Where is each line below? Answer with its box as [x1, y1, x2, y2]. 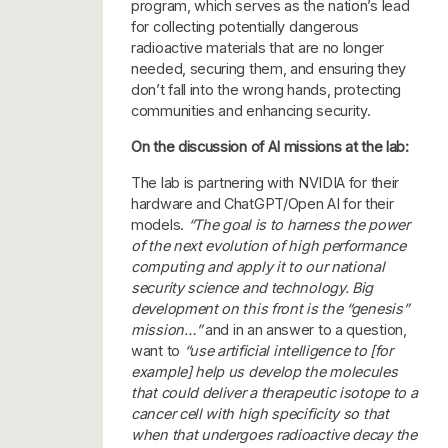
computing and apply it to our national [131, 257, 385, 275]
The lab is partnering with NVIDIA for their [131, 173, 400, 191]
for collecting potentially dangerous [131, 17, 360, 35]
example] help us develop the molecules [131, 362, 398, 380]
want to [131, 341, 184, 359]
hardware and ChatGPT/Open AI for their [131, 194, 394, 212]
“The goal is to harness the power [187, 215, 410, 233]
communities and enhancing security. [131, 101, 371, 119]
